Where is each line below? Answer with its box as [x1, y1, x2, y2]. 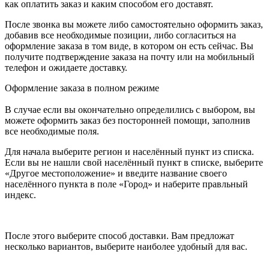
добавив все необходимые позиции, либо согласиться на [5, 29, 236, 40]
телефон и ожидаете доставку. [5, 62, 127, 73]
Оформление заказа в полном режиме [5, 82, 159, 93]
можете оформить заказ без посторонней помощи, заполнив [5, 115, 250, 125]
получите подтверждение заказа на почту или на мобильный [5, 51, 255, 62]
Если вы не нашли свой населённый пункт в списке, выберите [5, 157, 263, 168]
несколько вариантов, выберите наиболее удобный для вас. [5, 241, 247, 252]
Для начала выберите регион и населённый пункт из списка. [5, 146, 254, 157]
